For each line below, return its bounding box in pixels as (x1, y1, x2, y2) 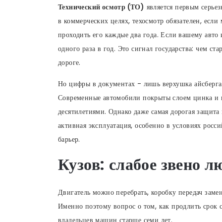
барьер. (58, 134, 80, 144)
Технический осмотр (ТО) (58, 1, 145, 12)
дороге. (58, 57, 81, 67)
